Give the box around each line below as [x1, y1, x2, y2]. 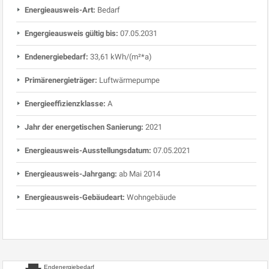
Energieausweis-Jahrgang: [25, 169, 117, 178]
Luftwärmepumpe [99, 75, 160, 85]
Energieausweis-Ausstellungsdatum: [25, 145, 151, 155]
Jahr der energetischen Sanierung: [25, 122, 144, 131]
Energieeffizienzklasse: [25, 98, 106, 108]
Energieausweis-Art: [25, 5, 95, 14]
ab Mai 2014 [119, 169, 160, 178]
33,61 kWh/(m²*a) [90, 52, 152, 61]
